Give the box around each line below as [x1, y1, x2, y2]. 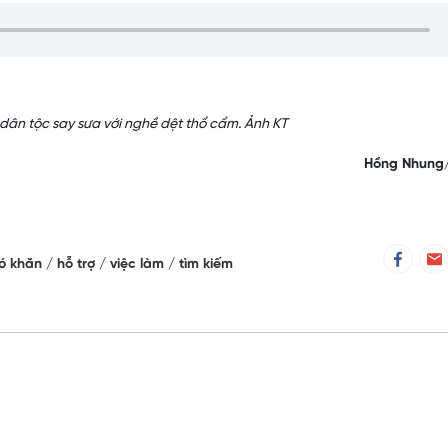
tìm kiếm [179, 257, 233, 273]
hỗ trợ [57, 257, 99, 273]
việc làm [110, 257, 168, 273]
